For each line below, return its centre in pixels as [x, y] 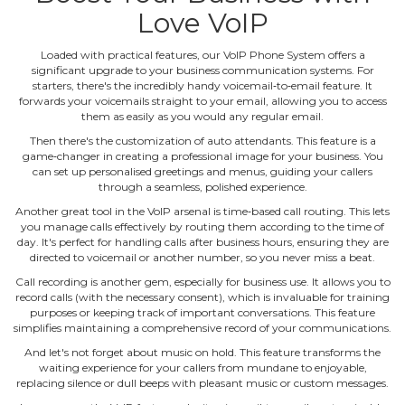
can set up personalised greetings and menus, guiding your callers [202, 171]
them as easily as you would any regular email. [202, 116]
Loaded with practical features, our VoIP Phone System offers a [202, 54]
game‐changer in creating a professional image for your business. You [202, 155]
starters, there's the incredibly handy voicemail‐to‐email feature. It [202, 85]
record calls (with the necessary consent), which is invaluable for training [202, 297]
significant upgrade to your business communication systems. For [202, 70]
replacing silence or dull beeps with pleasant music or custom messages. [202, 382]
